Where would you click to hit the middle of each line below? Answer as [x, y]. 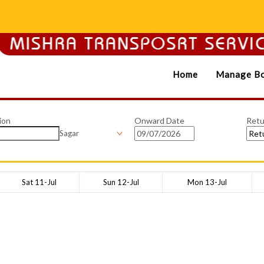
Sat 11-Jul [39, 182]
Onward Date [159, 121]
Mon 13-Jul [207, 182]
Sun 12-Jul [121, 182]
